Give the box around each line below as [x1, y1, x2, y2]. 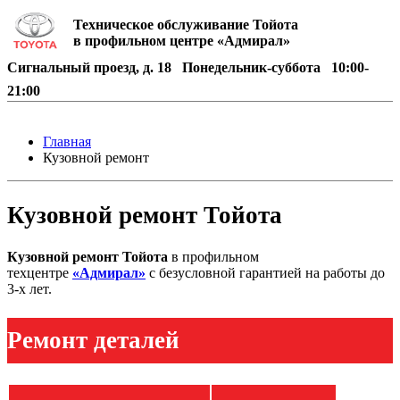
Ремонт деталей [7, 326, 179, 354]
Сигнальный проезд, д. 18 [7, 60, 179, 75]
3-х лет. [7, 281, 52, 297]
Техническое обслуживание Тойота [73, 17, 298, 32]
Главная [43, 134, 91, 149]
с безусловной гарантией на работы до [146, 265, 385, 281]
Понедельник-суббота [179, 60, 328, 75]
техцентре [7, 265, 72, 281]
